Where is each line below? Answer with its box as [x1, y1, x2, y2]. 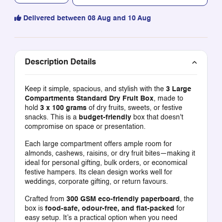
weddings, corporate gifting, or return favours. [24, 178, 168, 185]
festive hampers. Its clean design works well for [24, 168, 172, 176]
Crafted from [24, 195, 66, 203]
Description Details [24, 58, 96, 66]
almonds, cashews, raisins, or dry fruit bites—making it [24, 150, 195, 157]
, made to [153, 95, 183, 102]
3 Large [166, 85, 191, 93]
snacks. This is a [24, 113, 79, 121]
